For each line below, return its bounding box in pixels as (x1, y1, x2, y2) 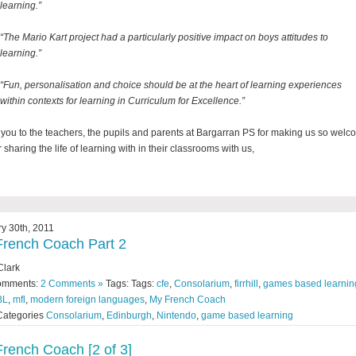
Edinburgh (106, 309, 152, 321)
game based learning (201, 309, 293, 321)
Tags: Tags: (103, 277, 157, 289)
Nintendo (157, 309, 196, 321)
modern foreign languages (30, 293, 145, 305)
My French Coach (149, 293, 226, 305)
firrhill (234, 277, 258, 289)
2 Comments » (41, 277, 103, 289)
